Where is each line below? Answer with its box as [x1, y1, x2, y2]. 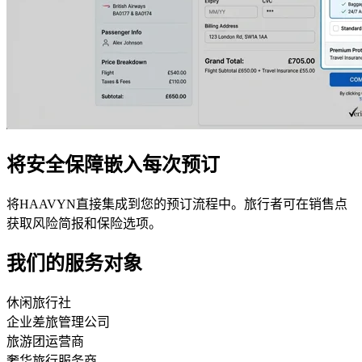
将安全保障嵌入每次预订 [6, 154, 220, 175]
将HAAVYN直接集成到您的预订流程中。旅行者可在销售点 [6, 196, 347, 211]
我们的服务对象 [6, 253, 142, 275]
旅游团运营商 [6, 335, 84, 349]
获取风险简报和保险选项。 [6, 216, 162, 230]
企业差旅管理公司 [6, 315, 110, 330]
